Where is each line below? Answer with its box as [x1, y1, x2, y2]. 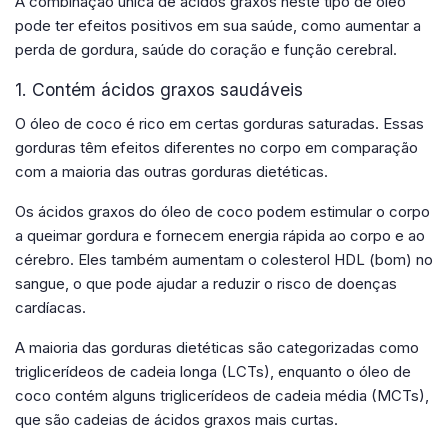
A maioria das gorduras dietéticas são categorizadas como [15, 337, 419, 357]
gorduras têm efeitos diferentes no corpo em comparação [15, 137, 418, 157]
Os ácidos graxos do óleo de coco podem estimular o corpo [15, 201, 430, 221]
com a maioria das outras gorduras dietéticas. [15, 161, 328, 181]
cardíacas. [15, 297, 86, 317]
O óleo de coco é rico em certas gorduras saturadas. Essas [15, 113, 424, 133]
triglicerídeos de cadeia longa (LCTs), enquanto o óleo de [15, 361, 411, 381]
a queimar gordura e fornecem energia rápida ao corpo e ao [15, 225, 425, 245]
